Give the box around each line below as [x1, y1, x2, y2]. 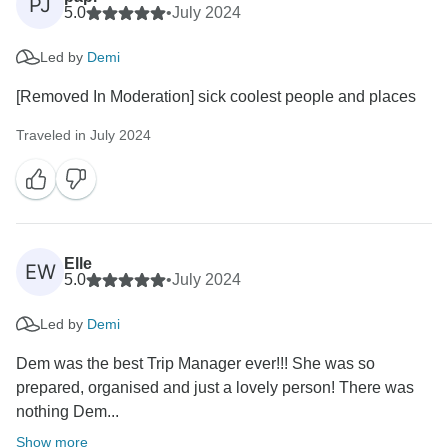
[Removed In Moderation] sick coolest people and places [16, 88, 416, 106]
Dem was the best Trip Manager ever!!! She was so [16, 355, 375, 373]
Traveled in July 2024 [16, 127, 151, 144]
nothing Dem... [16, 403, 119, 421]
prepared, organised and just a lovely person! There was [16, 379, 414, 397]
